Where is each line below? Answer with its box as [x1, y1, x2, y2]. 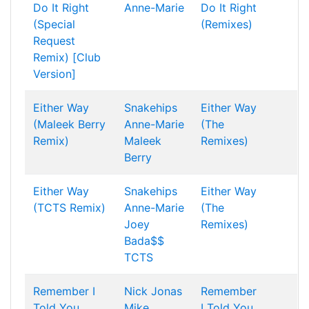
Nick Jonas [124, 284, 182, 298]
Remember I [33, 284, 95, 298]
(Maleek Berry [33, 117, 106, 131]
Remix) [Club [33, 50, 101, 64]
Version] [33, 67, 76, 81]
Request [33, 34, 75, 48]
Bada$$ [124, 234, 164, 248]
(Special [33, 17, 75, 31]
